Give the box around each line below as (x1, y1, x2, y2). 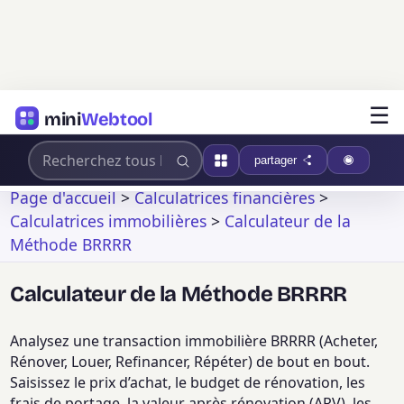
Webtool (80, 107, 152, 130)
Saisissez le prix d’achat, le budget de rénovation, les (10, 372, 366, 393)
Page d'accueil (10, 187, 117, 208)
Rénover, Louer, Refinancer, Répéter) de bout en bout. (10, 352, 371, 372)
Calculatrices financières (134, 187, 316, 208)
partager (253, 153, 297, 167)
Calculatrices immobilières (10, 210, 207, 232)
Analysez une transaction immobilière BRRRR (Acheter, (10, 331, 379, 352)
